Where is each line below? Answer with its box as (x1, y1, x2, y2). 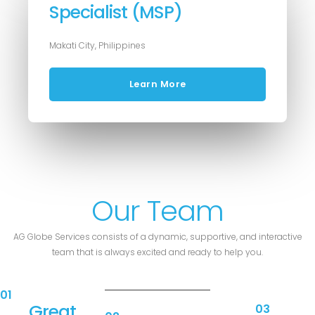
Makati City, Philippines (49, 39, 146, 52)
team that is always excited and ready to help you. (52, 246, 263, 259)
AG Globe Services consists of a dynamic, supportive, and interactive (13, 231, 302, 243)
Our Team (91, 191, 224, 231)
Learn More (129, 78, 186, 91)
